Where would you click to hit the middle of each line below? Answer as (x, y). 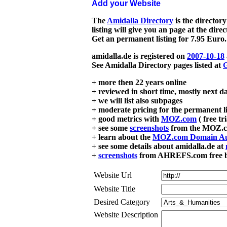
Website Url (113, 175)
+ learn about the (122, 137)
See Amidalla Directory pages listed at (157, 65)
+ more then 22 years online (139, 82)
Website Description (126, 214)
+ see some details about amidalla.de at (159, 146)
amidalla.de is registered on (139, 56)
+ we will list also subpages (137, 100)
